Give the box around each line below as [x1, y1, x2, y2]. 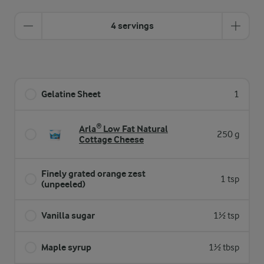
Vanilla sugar [41, 210, 95, 221]
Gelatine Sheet [41, 88, 101, 100]
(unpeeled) [41, 179, 85, 190]
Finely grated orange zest [41, 168, 146, 179]
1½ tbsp [209, 242, 239, 253]
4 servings [110, 20, 154, 31]
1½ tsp [213, 210, 239, 221]
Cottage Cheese [79, 134, 144, 145]
